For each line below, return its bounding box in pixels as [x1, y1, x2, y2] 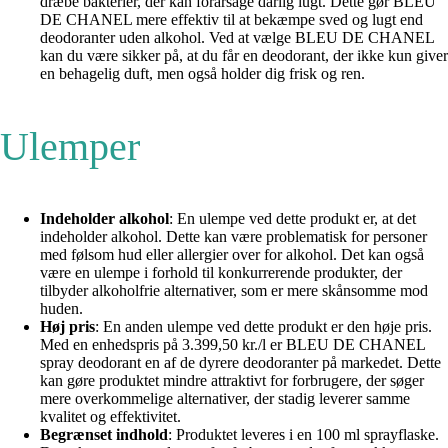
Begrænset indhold [40, 426, 168, 444]
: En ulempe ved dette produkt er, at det [169, 210, 416, 228]
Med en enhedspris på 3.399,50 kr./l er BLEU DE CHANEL [40, 336, 425, 354]
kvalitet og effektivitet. [40, 408, 181, 426]
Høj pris [40, 318, 95, 336]
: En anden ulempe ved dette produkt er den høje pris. [95, 318, 432, 336]
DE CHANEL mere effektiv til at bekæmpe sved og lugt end [40, 11, 423, 29]
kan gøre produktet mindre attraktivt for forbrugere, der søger [40, 372, 424, 390]
